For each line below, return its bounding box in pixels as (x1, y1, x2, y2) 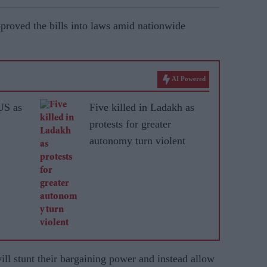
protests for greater (89, 118, 171, 130)
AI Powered (172, 75, 206, 83)
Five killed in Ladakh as (89, 101, 194, 113)
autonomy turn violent (89, 135, 185, 147)
